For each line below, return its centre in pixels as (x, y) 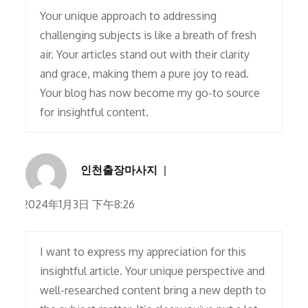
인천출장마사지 (119, 170)
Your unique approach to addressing (129, 16)
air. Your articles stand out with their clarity (145, 55)
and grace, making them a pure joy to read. (145, 74)
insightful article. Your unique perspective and (153, 271)
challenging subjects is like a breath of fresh (148, 35)
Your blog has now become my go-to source (150, 93)
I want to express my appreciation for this (143, 252)
